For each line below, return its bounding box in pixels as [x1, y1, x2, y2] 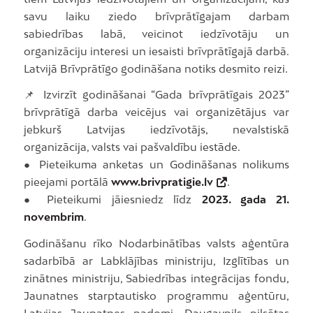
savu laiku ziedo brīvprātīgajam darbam [23, 9, 290, 22]
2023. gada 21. [201, 193, 290, 206]
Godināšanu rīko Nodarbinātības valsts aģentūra [23, 237, 290, 250]
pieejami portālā [23, 175, 111, 189]
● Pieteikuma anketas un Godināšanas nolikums [23, 158, 290, 171]
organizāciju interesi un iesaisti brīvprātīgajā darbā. [23, 44, 290, 57]
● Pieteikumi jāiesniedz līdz [23, 193, 202, 206]
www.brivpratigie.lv [110, 175, 213, 189]
